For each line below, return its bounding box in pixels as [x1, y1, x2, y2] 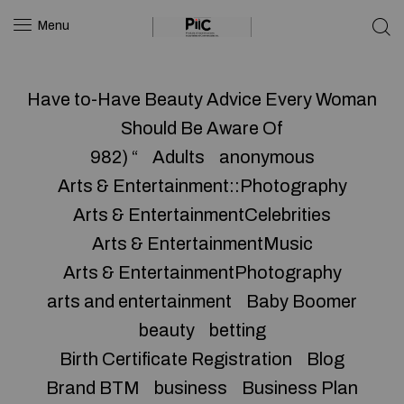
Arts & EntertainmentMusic [91, 234, 313, 253]
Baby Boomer [246, 291, 357, 311]
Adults [151, 147, 205, 167]
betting [208, 320, 266, 340]
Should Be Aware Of [121, 118, 283, 138]
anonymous [218, 147, 315, 167]
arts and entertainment [47, 291, 232, 311]
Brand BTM [46, 378, 140, 398]
